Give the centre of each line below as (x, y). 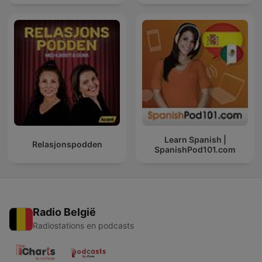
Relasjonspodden (67, 144)
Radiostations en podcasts (83, 226)
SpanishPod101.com (195, 149)
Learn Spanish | (195, 139)
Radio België (64, 212)
